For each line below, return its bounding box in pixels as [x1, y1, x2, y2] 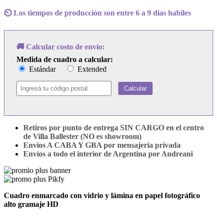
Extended [76, 64, 107, 73]
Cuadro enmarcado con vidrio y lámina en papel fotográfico [4, 191, 200, 200]
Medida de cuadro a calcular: [16, 55, 113, 63]
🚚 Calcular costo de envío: [16, 42, 105, 51]
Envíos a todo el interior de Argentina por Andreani [23, 149, 193, 158]
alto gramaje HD [4, 200, 59, 208]
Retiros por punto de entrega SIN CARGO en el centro [23, 123, 204, 132]
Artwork [3, 13, 30, 22]
